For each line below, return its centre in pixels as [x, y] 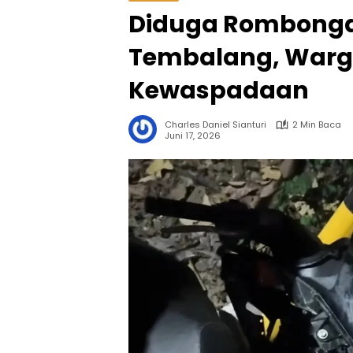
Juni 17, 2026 [193, 135]
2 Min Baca [317, 124]
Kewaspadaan [219, 91]
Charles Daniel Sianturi [216, 124]
